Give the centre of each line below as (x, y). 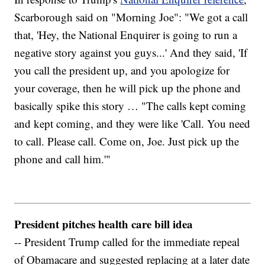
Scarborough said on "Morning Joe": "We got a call (131, 17)
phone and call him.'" (63, 159)
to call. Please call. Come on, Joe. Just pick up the (127, 141)
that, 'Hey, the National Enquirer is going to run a (126, 35)
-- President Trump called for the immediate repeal (127, 241)
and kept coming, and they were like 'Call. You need (132, 124)
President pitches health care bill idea (104, 224)
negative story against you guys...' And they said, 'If (131, 53)
